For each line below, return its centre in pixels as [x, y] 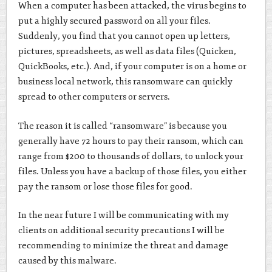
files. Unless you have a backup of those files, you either [132, 171]
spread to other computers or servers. [94, 97]
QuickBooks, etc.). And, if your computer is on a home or [132, 67]
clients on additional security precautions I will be [121, 231]
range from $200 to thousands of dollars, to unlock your [131, 156]
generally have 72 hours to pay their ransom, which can [131, 141]
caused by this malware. [67, 261]
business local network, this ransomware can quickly [125, 82]
